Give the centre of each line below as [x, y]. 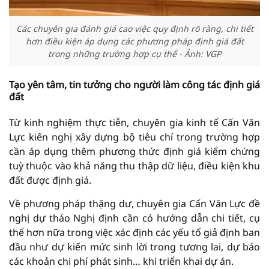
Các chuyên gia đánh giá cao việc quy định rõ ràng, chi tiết [134, 28]
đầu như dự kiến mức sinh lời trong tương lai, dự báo [134, 247]
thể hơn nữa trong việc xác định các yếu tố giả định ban [134, 233]
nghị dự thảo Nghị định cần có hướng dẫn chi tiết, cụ [134, 218]
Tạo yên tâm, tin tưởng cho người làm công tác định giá [134, 85]
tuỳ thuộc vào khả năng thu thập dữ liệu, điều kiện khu [134, 166]
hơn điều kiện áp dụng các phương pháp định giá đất [134, 41]
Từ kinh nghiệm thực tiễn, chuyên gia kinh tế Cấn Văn [134, 123]
